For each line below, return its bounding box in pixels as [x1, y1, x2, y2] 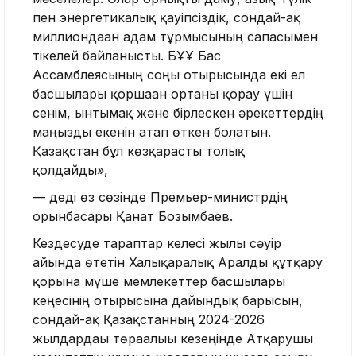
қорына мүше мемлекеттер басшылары [33, 273, 285, 290]
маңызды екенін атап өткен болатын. [33, 124, 271, 141]
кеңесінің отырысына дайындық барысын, [33, 292, 303, 309]
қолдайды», [33, 162, 108, 179]
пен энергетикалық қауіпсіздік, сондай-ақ [33, 10, 300, 26]
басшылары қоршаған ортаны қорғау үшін [33, 86, 292, 103]
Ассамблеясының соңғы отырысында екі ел [33, 67, 305, 83]
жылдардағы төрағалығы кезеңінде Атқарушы [33, 331, 313, 347]
